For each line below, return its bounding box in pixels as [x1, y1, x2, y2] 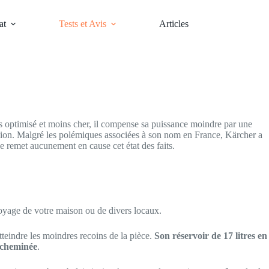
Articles [159, 19, 189, 29]
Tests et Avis [58, 19, 106, 29]
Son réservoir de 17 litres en [154, 230, 267, 241]
